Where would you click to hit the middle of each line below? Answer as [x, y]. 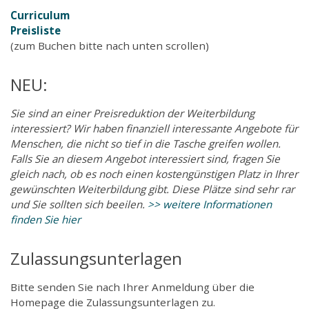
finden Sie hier [46, 219]
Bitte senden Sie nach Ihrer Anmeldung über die [132, 287]
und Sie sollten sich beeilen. [79, 204]
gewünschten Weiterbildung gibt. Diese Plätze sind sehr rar [152, 189]
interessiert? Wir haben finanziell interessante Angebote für [154, 128]
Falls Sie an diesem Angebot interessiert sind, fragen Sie [145, 158]
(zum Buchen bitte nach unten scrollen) [110, 45]
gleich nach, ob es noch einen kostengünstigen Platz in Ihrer [154, 173]
